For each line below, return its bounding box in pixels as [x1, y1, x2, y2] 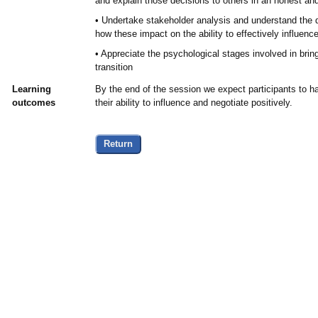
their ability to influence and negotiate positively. [94, 97, 292, 109]
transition [94, 62, 133, 73]
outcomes [11, 97, 55, 109]
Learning [11, 84, 51, 95]
